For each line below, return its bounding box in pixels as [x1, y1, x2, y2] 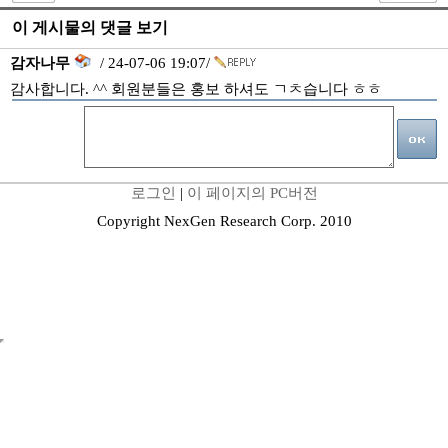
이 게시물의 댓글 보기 [12, 19, 168, 36]
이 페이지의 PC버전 [186, 185, 318, 201]
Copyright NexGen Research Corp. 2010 [96, 213, 352, 229]
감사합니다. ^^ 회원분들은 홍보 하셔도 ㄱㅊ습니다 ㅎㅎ [10, 81, 382, 97]
